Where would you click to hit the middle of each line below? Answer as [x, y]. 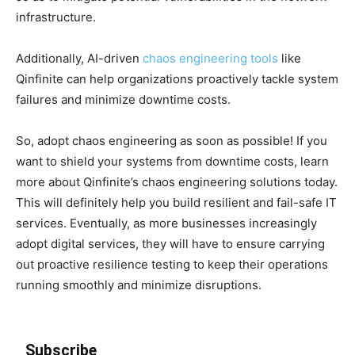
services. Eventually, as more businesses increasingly [166, 223]
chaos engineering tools [210, 58]
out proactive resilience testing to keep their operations [172, 264]
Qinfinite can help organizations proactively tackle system [177, 78]
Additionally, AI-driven [79, 58]
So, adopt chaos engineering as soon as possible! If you [172, 140]
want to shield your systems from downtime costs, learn [172, 161]
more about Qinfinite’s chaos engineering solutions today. [177, 181]
